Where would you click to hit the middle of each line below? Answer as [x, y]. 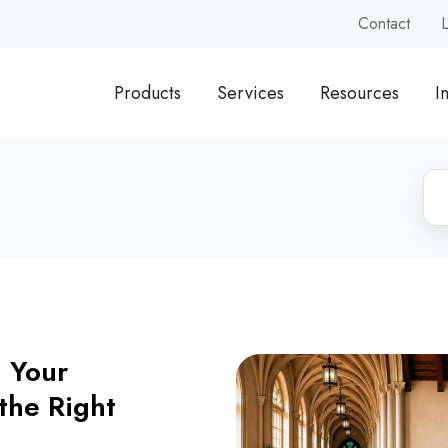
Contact [384, 24]
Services [250, 92]
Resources [359, 92]
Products [147, 92]
